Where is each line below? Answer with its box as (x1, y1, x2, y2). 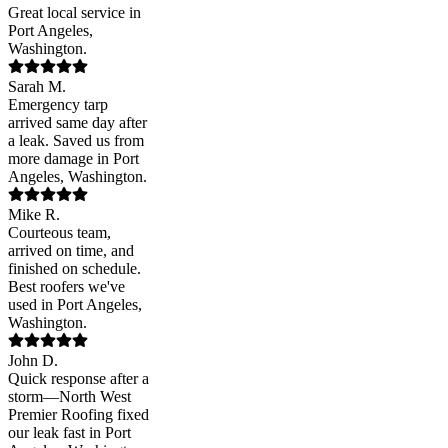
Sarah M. (8, 78, 66, 96)
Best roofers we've (8, 278, 125, 296)
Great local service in (8, 4, 141, 22)
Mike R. (8, 206, 60, 224)
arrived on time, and (8, 242, 134, 260)
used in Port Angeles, (8, 296, 142, 314)
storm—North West (8, 388, 131, 406)
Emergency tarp (8, 96, 108, 114)
